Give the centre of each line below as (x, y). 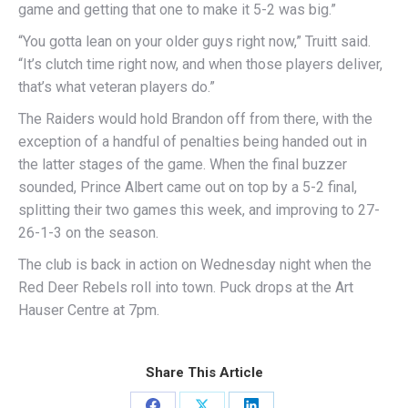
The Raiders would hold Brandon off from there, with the (195, 119)
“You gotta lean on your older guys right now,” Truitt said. (194, 42)
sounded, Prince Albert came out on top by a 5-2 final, (188, 188)
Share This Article (204, 373)
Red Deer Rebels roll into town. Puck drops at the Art (186, 288)
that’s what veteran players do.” (117, 87)
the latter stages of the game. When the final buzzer (183, 165)
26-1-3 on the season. (88, 233)
